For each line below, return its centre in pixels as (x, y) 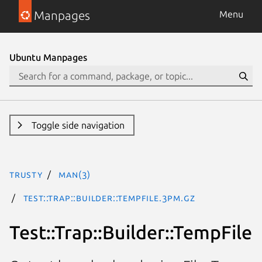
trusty (26, 174)
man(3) (75, 174)
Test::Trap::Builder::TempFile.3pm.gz (109, 198)
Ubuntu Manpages (48, 57)
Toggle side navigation (78, 125)
